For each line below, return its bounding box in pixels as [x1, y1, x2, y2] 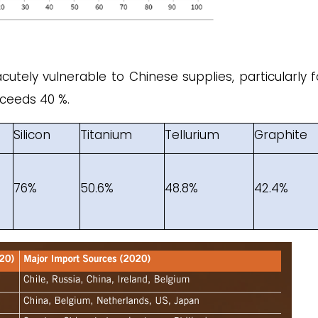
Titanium [80, 126, 132, 143]
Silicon [13, 126, 50, 143]
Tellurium [165, 126, 219, 143]
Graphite [254, 126, 307, 143]
